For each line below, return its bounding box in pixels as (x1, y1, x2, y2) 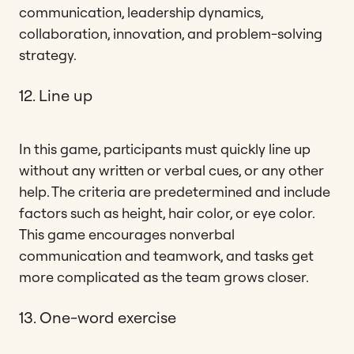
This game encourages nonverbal (19, 224, 235, 243)
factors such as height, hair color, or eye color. (19, 203, 314, 222)
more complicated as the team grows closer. (19, 267, 309, 286)
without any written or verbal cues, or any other (19, 160, 324, 179)
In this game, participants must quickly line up (19, 139, 311, 158)
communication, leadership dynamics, (19, 2, 263, 21)
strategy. (19, 45, 77, 64)
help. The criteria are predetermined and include (19, 182, 330, 201)
